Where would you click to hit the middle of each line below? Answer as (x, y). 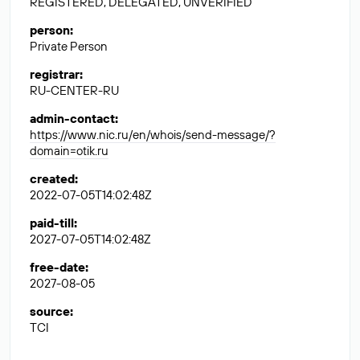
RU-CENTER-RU (74, 90)
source (50, 311)
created (52, 179)
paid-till (52, 223)
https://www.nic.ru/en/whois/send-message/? (153, 135)
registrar (55, 74)
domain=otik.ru (69, 151)
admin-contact (72, 119)
